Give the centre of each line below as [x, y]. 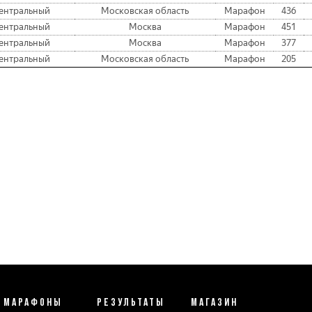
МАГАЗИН [214, 302]
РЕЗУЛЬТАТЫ [131, 302]
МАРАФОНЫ [33, 302]
